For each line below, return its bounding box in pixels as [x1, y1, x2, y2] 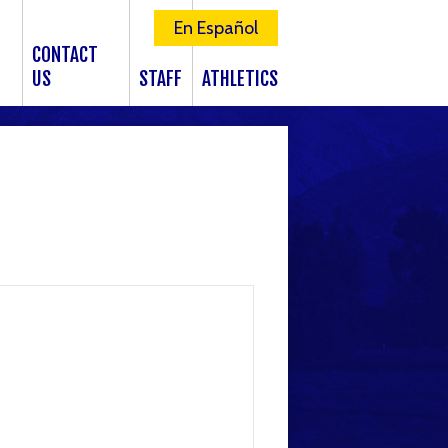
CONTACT [32, 43, 99, 67]
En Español [174, 17, 258, 39]
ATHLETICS [201, 67, 278, 91]
